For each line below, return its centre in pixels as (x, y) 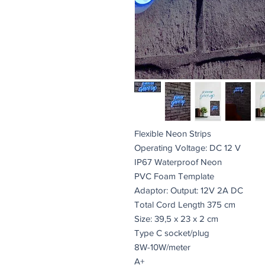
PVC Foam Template (174, 176)
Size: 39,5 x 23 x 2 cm (176, 218)
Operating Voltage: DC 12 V (188, 147)
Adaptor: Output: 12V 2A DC (189, 190)
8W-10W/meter (162, 247)
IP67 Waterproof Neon (178, 161)
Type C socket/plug (172, 232)
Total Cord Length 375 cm (185, 204)
